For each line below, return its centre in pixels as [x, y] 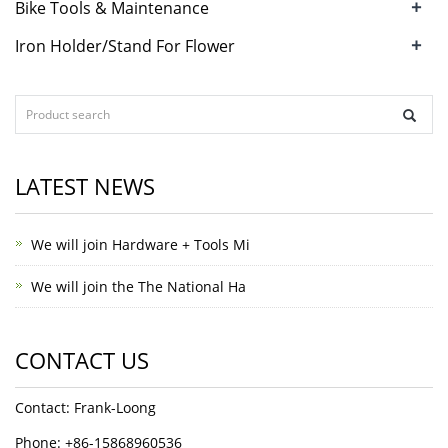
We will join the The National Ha [138, 287]
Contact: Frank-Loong [85, 408]
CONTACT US [82, 360]
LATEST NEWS [85, 186]
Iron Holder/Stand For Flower [125, 46]
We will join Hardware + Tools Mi [140, 245]
